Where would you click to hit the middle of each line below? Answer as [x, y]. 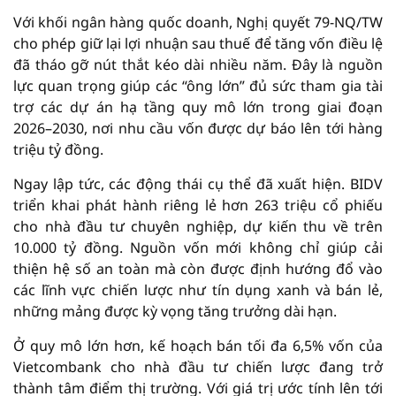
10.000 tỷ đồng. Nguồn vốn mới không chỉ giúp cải [198, 247]
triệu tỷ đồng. [58, 149]
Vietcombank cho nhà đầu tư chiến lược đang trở [198, 367]
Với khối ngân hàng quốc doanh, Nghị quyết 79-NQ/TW [198, 22]
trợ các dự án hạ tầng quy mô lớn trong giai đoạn [198, 107]
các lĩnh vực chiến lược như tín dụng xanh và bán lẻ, [198, 290]
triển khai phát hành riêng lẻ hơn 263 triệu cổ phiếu [198, 205]
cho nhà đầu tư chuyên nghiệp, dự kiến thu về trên [198, 226]
